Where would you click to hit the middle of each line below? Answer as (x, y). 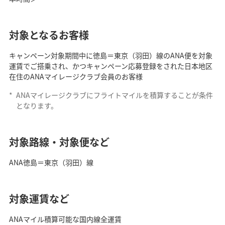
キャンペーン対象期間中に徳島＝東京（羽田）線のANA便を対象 (110, 55)
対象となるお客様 (49, 35)
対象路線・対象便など (59, 142)
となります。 (37, 105)
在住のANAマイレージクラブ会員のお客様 (76, 76)
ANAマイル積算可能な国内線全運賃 (65, 219)
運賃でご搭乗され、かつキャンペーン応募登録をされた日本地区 (110, 66)
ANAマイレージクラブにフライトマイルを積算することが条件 (114, 95)
